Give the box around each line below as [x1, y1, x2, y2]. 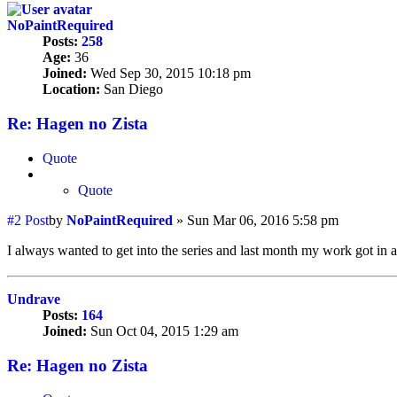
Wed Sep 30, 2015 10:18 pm [87, 66, 251, 82]
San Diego [100, 82, 163, 97]
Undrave [7, 291, 60, 307]
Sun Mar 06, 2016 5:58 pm [187, 212, 339, 228]
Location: [43, 82, 100, 97]
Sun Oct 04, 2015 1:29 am [87, 323, 238, 339]
